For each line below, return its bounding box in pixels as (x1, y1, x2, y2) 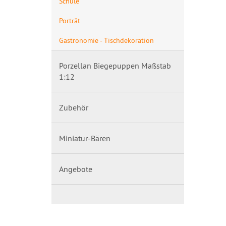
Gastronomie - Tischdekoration (59, 35, 154, 45)
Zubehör (59, 102, 88, 112)
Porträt (59, 16, 80, 25)
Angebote (59, 164, 92, 174)
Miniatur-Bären (59, 133, 110, 143)
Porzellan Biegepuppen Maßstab (59, 61, 171, 71)
